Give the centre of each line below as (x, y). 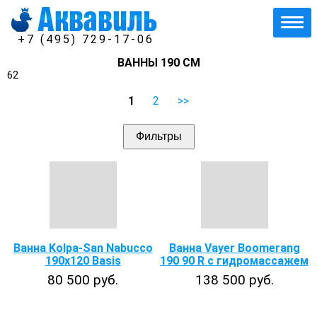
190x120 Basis (83, 261)
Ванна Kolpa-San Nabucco (83, 248)
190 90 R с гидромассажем (234, 261)
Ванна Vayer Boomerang (234, 248)
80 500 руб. (83, 280)
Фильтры (158, 136)
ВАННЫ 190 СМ (158, 63)
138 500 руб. (234, 280)
